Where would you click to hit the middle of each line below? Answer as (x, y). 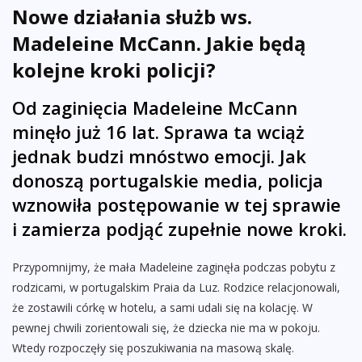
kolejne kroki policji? (114, 70)
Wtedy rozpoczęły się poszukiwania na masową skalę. (153, 348)
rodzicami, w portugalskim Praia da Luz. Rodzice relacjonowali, (176, 288)
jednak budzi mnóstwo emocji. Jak (159, 156)
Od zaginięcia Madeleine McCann (155, 108)
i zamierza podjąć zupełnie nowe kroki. (179, 229)
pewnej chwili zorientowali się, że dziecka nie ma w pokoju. (166, 328)
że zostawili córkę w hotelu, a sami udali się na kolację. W (162, 308)
